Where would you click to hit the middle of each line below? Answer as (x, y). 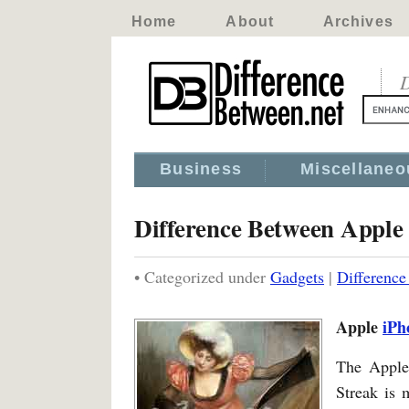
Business (201, 169)
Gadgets (297, 277)
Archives (358, 21)
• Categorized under (202, 277)
